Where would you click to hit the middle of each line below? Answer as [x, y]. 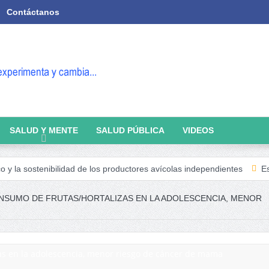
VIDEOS [198, 130]
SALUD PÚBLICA [130, 130]
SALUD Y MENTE [44, 130]
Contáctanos [33, 12]
